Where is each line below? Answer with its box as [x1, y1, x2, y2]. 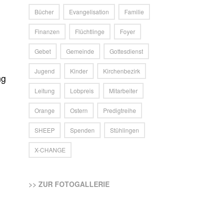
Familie [124, 7, 145, 16]
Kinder [70, 67, 88, 75]
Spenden [70, 126, 95, 134]
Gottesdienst [110, 47, 144, 55]
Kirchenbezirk [103, 67, 141, 75]
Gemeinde [66, 47, 95, 55]
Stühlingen [110, 126, 140, 134]
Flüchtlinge [75, 27, 105, 36]
